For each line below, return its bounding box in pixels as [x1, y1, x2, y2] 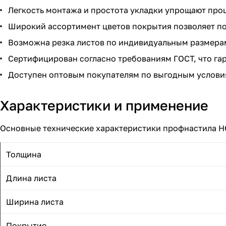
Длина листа [6, 173, 56, 184]
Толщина [6, 149, 41, 160]
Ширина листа [6, 197, 64, 207]
